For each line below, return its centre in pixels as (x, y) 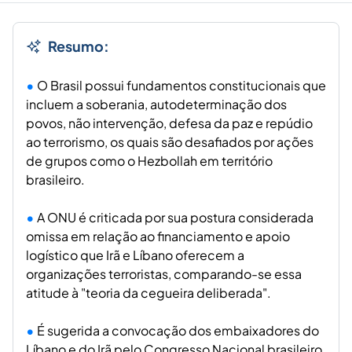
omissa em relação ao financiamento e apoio (158, 236)
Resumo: (79, 46)
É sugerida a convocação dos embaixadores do (178, 331)
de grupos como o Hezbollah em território (149, 161)
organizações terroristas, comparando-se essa (164, 274)
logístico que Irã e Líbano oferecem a (135, 255)
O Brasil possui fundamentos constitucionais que (181, 86)
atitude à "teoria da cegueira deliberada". (148, 293)
